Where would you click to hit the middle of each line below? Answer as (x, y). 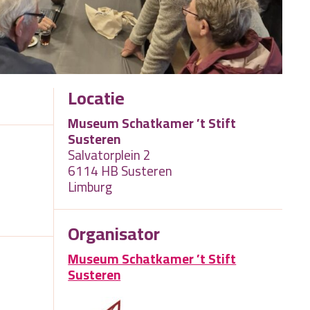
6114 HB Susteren (120, 171)
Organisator (114, 233)
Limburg (90, 187)
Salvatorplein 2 (110, 155)
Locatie (97, 98)
